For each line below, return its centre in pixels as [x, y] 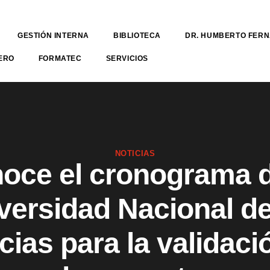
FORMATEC [60, 58]
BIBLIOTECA [137, 36]
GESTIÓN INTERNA [54, 36]
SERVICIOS [127, 58]
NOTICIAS [135, 153]
